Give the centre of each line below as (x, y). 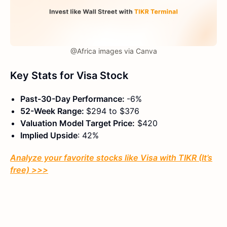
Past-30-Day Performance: (73, 99)
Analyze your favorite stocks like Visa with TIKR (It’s (111, 158)
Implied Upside (49, 136)
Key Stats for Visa (54, 76)
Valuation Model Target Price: (78, 123)
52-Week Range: (53, 111)
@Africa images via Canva (113, 51)
